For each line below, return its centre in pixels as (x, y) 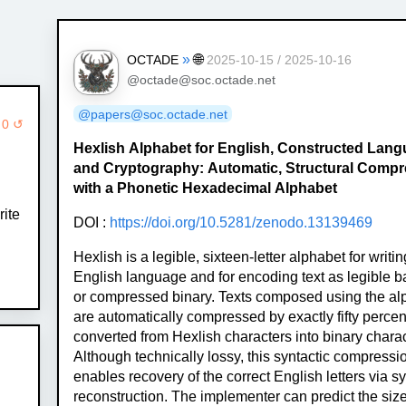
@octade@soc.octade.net (201, 80)
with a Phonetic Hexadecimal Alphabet (206, 188)
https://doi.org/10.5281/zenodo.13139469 (242, 222)
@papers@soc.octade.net (153, 114)
